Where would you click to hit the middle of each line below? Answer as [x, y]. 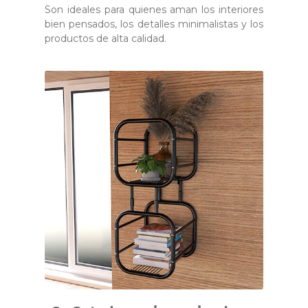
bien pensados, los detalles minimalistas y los [154, 24]
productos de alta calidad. [106, 38]
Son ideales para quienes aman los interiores [154, 9]
